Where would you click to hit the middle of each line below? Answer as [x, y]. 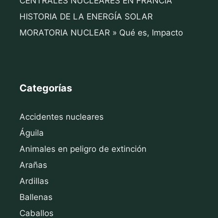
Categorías [46, 88]
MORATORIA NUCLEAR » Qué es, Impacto [101, 33]
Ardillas [34, 181]
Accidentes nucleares [62, 117]
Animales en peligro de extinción [83, 149]
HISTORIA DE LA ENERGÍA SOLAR [86, 17]
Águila [32, 133]
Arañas [33, 165]
